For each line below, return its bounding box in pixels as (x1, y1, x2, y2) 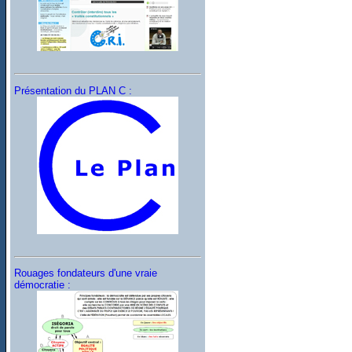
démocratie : (14, 279, 71, 291)
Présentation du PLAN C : (14, 84, 133, 97)
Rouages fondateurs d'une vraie (14, 267, 158, 280)
